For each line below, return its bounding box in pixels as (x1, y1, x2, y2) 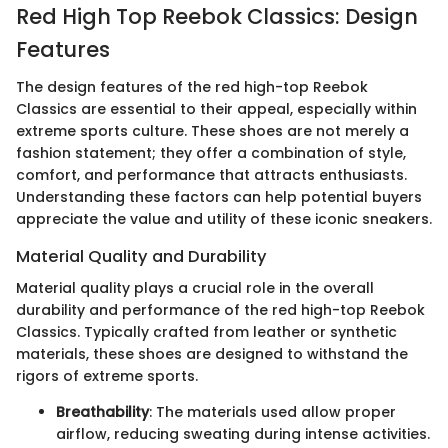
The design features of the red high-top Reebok (16, 77, 368, 98)
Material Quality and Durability (16, 245, 267, 269)
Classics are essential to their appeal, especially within (16, 99, 417, 120)
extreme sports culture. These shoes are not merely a (16, 121, 409, 142)
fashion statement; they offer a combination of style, (16, 143, 406, 164)
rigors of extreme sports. (16, 366, 198, 387)
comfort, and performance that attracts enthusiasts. (16, 165, 407, 186)
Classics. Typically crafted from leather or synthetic (16, 322, 397, 343)
